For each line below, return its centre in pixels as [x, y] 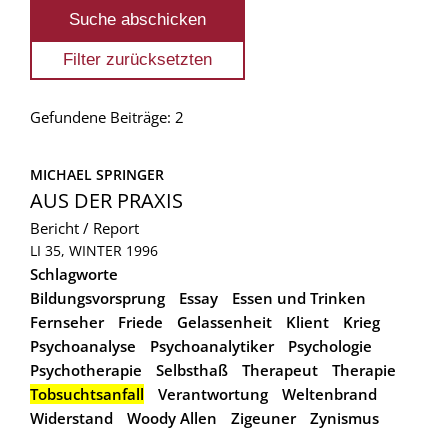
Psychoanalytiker [212, 345]
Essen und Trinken [299, 297]
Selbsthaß [192, 369]
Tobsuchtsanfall [87, 393]
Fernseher [67, 321]
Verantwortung [213, 393]
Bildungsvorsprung [97, 297]
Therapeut [280, 369]
